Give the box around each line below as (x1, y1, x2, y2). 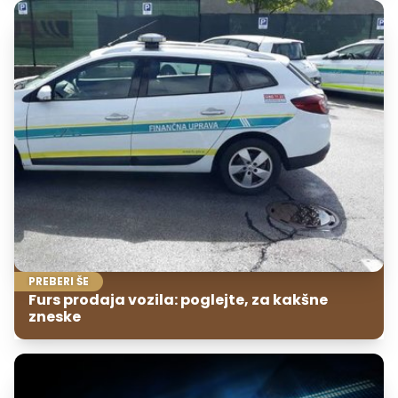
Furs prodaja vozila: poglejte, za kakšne (28, 290, 328, 311)
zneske (28, 306, 81, 328)
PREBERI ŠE (28, 274, 89, 290)
